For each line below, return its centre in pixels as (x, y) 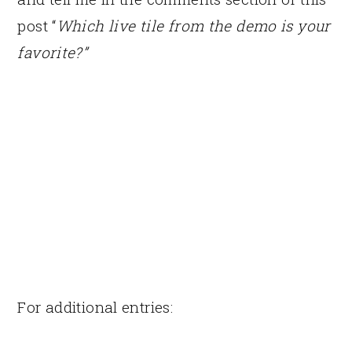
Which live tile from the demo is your (193, 25)
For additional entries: (95, 306)
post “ (37, 25)
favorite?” (53, 52)
